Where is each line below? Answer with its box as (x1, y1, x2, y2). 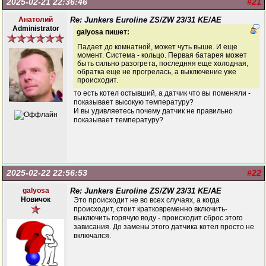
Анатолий (18, 15, 53, 24)
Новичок (21, 195, 50, 204)
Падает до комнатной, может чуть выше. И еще (77, 43, 237, 51)
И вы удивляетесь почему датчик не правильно (74, 107, 233, 115)
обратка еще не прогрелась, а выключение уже (77, 68, 236, 76)
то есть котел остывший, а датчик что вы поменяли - (74, 89, 251, 97)
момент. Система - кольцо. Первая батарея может (77, 51, 247, 59)
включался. (74, 232, 111, 240)
